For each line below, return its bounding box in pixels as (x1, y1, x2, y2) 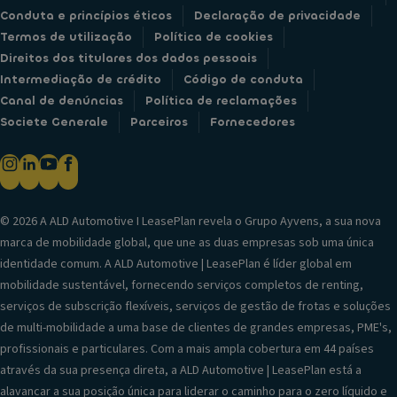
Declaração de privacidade (194, 8, 361, 23)
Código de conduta (183, 72, 303, 87)
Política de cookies (154, 29, 273, 44)
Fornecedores (210, 114, 295, 129)
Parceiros (130, 114, 188, 129)
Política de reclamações (145, 93, 297, 108)
